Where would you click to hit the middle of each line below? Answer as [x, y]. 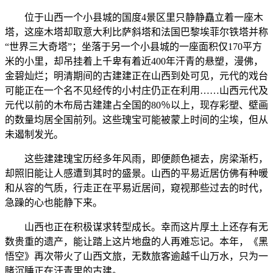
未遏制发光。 [34, 135]
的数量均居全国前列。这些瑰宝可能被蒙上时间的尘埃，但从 [136, 120]
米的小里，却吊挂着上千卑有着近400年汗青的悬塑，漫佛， [134, 62]
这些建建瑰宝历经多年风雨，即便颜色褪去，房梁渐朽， [136, 159]
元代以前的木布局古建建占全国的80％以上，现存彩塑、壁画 [136, 105]
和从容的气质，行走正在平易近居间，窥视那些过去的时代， [136, 188]
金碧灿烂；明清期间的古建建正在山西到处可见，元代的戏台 [136, 76]
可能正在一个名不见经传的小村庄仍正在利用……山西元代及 [136, 91]
